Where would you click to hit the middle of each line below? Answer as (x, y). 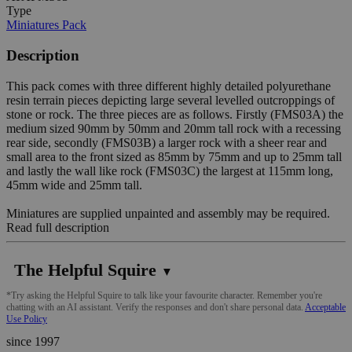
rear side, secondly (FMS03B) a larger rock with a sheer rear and (167, 142)
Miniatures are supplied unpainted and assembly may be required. (168, 213)
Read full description (58, 227)
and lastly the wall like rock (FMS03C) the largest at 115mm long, (170, 170)
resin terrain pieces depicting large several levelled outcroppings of (170, 100)
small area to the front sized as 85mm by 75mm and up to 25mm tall (174, 156)
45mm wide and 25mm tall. (74, 185)
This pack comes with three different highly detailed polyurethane (169, 86)
